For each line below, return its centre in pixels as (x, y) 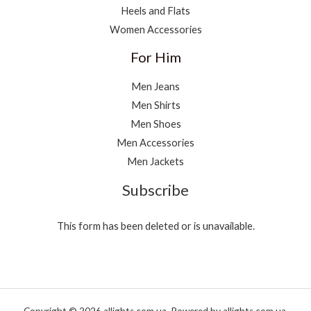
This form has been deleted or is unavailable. (155, 226)
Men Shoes (155, 124)
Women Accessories (155, 30)
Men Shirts (155, 106)
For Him (155, 57)
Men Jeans (155, 87)
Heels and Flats (155, 11)
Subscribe (155, 190)
